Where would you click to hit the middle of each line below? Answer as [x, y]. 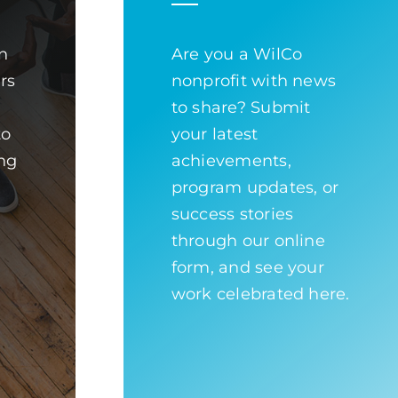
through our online [248, 240]
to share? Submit [241, 107]
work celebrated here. [260, 294]
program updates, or [255, 187]
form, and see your [247, 267]
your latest [215, 134]
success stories [232, 214]
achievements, [231, 160]
